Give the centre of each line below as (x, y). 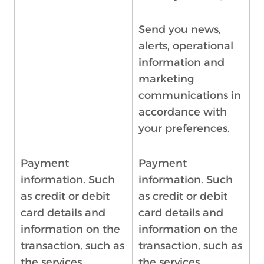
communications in (190, 95)
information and (181, 62)
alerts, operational (186, 46)
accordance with (183, 112)
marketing (166, 79)
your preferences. (184, 128)
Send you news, (180, 29)
